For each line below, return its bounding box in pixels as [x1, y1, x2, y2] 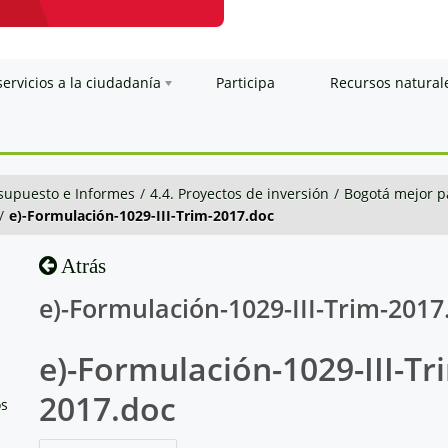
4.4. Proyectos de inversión [150, 183, 329, 203]
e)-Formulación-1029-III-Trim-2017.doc [9, 205, 274, 225]
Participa [216, 72, 275, 92]
